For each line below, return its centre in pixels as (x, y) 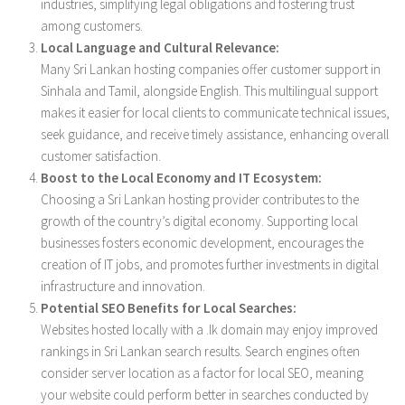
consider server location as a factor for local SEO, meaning (202, 373)
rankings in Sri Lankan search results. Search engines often (200, 351)
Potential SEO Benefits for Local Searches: (169, 308)
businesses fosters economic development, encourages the (202, 243)
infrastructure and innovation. (123, 286)
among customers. (92, 26)
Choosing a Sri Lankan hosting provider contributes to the (200, 199)
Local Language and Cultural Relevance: (160, 47)
